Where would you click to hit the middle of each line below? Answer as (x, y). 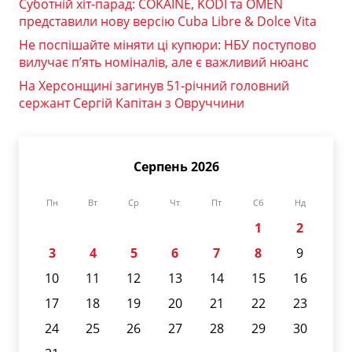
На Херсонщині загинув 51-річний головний (154, 85)
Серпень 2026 (176, 166)
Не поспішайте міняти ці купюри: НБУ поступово (168, 44)
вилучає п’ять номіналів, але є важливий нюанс (164, 62)
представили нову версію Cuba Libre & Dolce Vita (168, 21)
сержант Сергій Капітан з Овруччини (132, 103)
